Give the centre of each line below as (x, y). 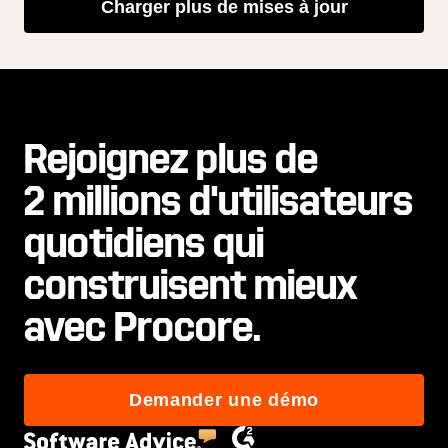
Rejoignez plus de (171, 160)
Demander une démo (224, 400)
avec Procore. (142, 328)
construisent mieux (190, 286)
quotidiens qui (144, 244)
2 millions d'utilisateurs (218, 202)
